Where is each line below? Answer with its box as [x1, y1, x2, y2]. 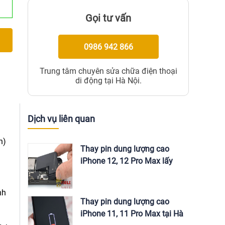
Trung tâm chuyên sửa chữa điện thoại [39, 66, 177, 76]
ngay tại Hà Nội [80, 168, 135, 178]
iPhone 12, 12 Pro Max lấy [80, 156, 173, 166]
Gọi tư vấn [85, 12, 131, 24]
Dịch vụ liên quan [28, 114, 95, 124]
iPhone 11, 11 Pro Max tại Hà [80, 209, 183, 218]
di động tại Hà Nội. [75, 76, 142, 85]
